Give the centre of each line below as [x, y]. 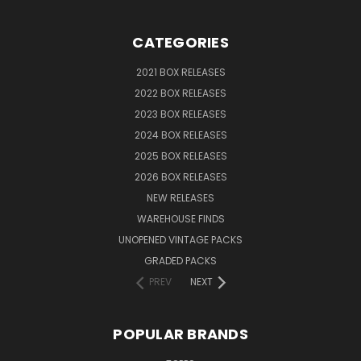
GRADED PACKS [180, 260]
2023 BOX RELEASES [180, 114]
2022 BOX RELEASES [180, 93]
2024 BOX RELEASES [180, 135]
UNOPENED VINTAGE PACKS [180, 239]
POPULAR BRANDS [180, 334]
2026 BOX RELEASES [180, 176]
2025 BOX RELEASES [180, 156]
